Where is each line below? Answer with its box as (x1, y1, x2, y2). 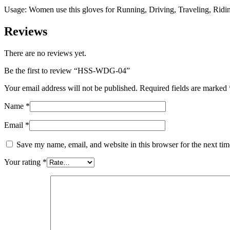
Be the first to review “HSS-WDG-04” (4, 66, 130, 75)
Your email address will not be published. (4, 83, 138, 92)
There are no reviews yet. (4, 48, 86, 57)
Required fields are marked (140, 83, 229, 92)
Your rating (4, 157, 43, 166)
